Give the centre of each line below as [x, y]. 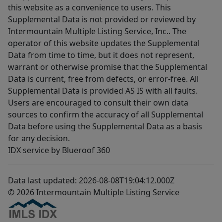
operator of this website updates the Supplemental [104, 43]
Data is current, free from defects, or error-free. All [103, 79]
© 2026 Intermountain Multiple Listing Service [94, 193]
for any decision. [39, 139]
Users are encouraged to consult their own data [98, 103]
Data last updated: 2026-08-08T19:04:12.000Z [91, 181]
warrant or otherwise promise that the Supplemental [108, 67]
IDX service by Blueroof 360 [59, 150]
